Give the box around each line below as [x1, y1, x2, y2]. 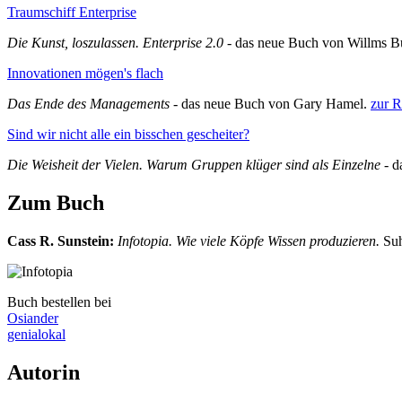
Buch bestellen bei [7, 294, 111, 310]
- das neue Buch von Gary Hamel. [170, 96, 371, 112]
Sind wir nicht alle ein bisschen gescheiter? [7, 127, 249, 143]
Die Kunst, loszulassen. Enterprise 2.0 [7, 35, 223, 51]
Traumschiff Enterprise [7, 4, 136, 21]
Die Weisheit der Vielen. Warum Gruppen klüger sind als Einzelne [7, 157, 384, 173]
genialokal [7, 327, 66, 343]
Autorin [7, 361, 80, 385]
